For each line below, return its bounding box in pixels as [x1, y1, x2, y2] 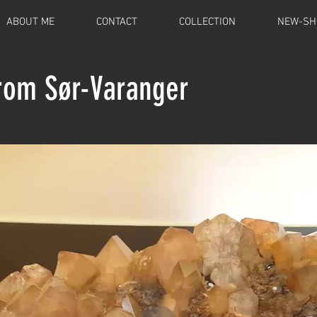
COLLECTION [178, 16, 236, 28]
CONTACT [96, 16, 137, 28]
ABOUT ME [6, 16, 54, 28]
